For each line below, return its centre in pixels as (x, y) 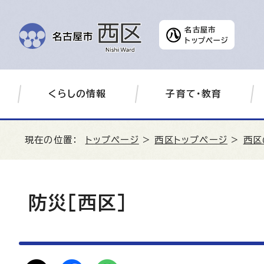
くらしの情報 (77, 94)
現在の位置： (55, 140)
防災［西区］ (78, 203)
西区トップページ (191, 140)
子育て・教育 (194, 94)
